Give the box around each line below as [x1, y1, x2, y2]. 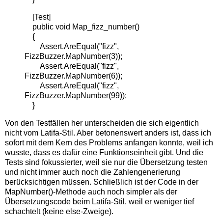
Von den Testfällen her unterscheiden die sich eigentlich [5, 118, 199, 127]
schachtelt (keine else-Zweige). [5, 207, 113, 216]
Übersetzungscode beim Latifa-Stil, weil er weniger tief [5, 197, 194, 206]
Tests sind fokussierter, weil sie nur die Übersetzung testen [5, 158, 208, 166]
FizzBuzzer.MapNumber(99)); [25, 91, 127, 100]
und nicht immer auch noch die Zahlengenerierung [5, 167, 180, 176]
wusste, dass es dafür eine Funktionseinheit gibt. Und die [5, 148, 203, 157]
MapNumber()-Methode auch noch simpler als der [5, 187, 177, 196]
